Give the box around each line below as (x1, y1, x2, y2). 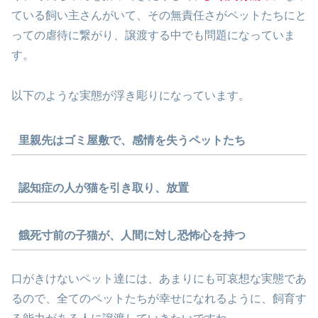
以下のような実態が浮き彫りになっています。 (11, 89, 250, 102)
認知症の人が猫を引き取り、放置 (18, 181, 189, 194)
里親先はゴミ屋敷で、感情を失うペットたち (18, 133, 246, 146)
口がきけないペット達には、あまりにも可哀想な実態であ (11, 273, 307, 285)
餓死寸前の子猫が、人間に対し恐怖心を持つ (18, 229, 246, 241)
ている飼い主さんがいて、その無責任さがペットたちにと (11, 9, 307, 22)
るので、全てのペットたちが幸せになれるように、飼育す (11, 292, 307, 305)
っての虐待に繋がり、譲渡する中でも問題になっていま (11, 29, 295, 42)
